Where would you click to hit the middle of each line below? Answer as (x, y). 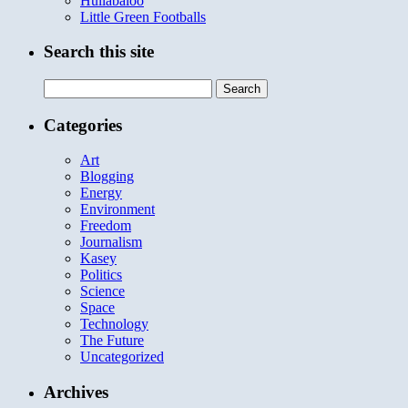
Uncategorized (122, 357)
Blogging (107, 177)
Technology (114, 324)
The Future (112, 341)
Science (102, 291)
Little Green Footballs (143, 16)
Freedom (106, 226)
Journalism (111, 242)
